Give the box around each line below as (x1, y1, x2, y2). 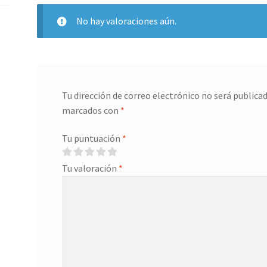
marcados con (61, 104, 120, 116)
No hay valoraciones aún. (76, 14, 176, 27)
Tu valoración (61, 162, 119, 175)
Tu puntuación (61, 132, 122, 145)
